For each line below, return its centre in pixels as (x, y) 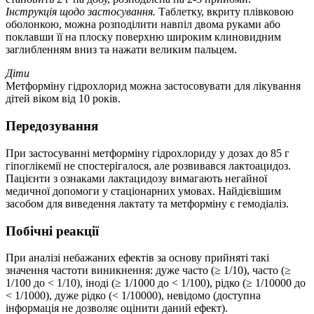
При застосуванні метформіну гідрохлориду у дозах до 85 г (148, 153)
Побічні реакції (52, 231)
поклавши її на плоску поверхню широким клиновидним (143, 37)
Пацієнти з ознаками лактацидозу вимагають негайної (136, 178)
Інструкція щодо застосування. (81, 12)
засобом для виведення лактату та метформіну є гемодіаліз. (147, 203)
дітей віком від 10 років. (63, 99)
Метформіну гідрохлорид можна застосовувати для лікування (153, 86)
